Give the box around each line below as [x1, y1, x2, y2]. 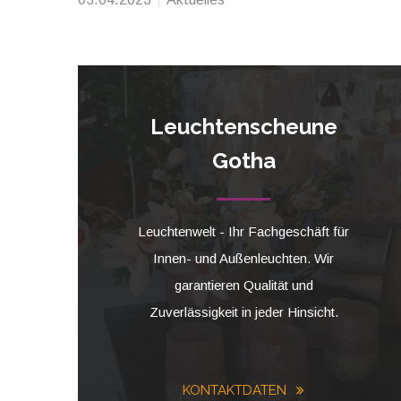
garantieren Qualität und [174, 277, 313, 293]
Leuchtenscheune [149, 114, 337, 140]
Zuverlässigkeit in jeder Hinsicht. [149, 304, 338, 320]
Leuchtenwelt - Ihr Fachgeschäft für [138, 224, 349, 239]
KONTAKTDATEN [183, 382, 290, 398]
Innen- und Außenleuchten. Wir [153, 251, 334, 266]
